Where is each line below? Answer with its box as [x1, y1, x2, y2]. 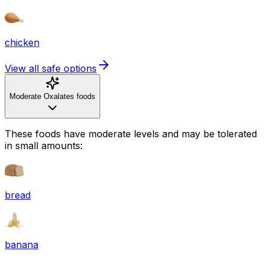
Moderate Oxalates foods [9, 91, 95, 101]
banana [5, 238, 38, 250]
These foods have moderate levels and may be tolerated [5, 127, 257, 140]
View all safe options [5, 62, 97, 74]
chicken [5, 36, 39, 48]
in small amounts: [5, 139, 82, 151]
